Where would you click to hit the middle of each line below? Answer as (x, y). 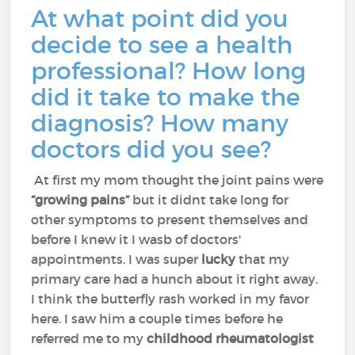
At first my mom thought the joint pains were (177, 180)
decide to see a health (162, 45)
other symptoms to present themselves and (170, 219)
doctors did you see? (155, 149)
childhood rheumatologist (232, 338)
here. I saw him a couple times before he (157, 319)
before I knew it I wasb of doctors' (136, 239)
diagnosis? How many (160, 123)
